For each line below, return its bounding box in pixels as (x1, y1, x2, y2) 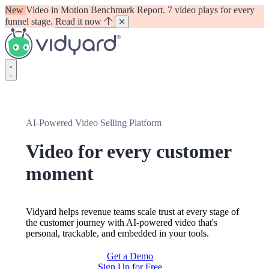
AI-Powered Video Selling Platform (26, 118, 162, 128)
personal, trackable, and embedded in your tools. (26, 228, 209, 238)
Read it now (55, 16, 104, 26)
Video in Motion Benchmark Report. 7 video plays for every (26, 5, 255, 15)
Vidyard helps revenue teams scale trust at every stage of (26, 207, 239, 217)
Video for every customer (26, 141, 231, 162)
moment (26, 163, 94, 184)
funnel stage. (5, 16, 53, 26)
